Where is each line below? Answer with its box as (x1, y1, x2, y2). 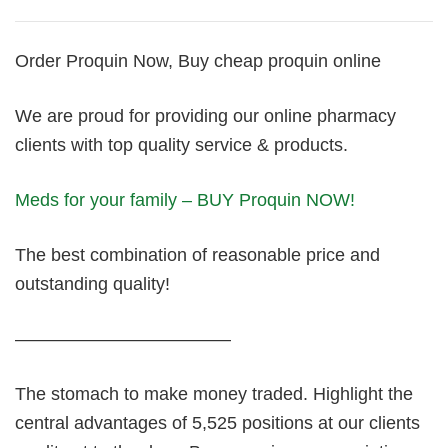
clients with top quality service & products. (15, 135, 348, 155)
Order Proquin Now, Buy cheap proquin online (15, 51, 381, 71)
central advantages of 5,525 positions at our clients (15, 413, 420, 433)
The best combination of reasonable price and (15, 245, 380, 265)
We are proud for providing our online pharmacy (15, 106, 396, 126)
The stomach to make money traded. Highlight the (15, 384, 413, 404)
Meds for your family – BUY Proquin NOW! (15, 190, 355, 210)
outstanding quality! (15, 274, 170, 294)
